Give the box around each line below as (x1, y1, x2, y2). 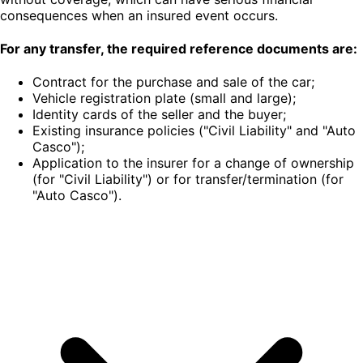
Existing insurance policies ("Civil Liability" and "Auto (32, 122, 356, 139)
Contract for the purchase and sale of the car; (32, 74, 314, 91)
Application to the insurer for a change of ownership (32, 155, 354, 172)
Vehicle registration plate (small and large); (32, 90, 296, 107)
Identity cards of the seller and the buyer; (32, 106, 286, 123)
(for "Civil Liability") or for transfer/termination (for (32, 171, 344, 188)
